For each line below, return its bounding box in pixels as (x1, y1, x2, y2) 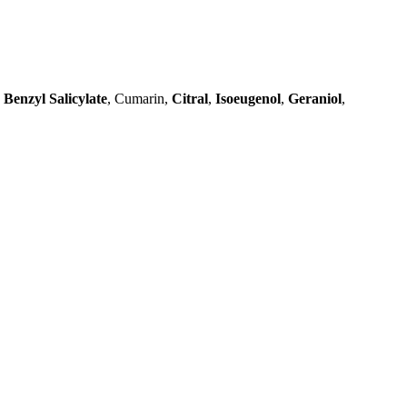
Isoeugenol (215, 90, 281, 106)
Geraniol (288, 90, 342, 106)
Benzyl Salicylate (4, 90, 107, 106)
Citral (172, 90, 208, 106)
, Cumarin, (107, 90, 172, 106)
